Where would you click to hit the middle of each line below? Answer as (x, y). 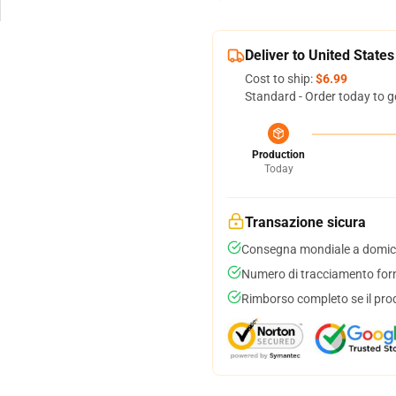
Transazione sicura (305, 222)
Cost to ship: (280, 79)
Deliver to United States (320, 55)
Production (278, 155)
